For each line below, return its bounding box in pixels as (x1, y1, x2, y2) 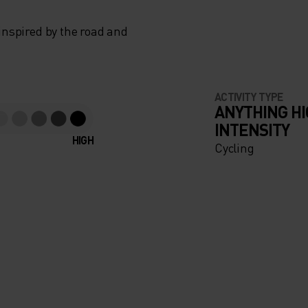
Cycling (214, 140, 254, 156)
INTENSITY (214, 119, 290, 141)
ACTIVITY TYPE (214, 89, 283, 104)
